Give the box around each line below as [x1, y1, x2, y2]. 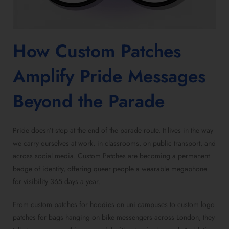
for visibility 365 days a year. [13, 176, 100, 187]
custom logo [177, 199, 215, 210]
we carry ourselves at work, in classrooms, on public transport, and [13, 138, 216, 149]
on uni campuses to [114, 199, 177, 210]
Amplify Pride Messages [13, 63, 205, 89]
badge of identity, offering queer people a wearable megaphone [13, 164, 207, 174]
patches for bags [13, 212, 63, 223]
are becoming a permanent [126, 151, 210, 162]
